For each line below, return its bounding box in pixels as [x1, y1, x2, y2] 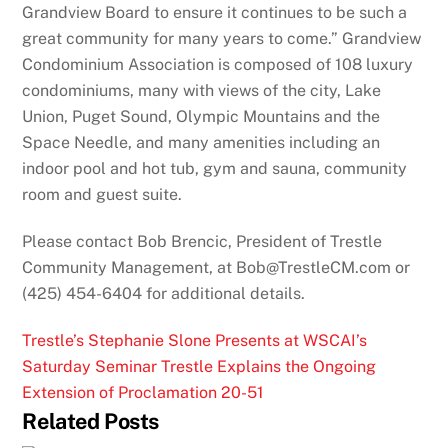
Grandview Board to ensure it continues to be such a [22, 3, 408, 23]
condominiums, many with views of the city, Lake [22, 81, 382, 101]
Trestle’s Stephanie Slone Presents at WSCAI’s [22, 330, 368, 350]
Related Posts [22, 407, 159, 434]
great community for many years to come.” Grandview [22, 29, 422, 49]
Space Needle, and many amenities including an [22, 133, 381, 153]
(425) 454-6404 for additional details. [22, 283, 306, 303]
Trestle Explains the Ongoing [157, 356, 377, 376]
